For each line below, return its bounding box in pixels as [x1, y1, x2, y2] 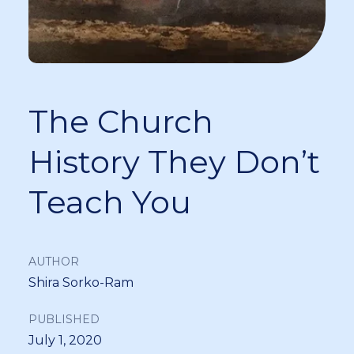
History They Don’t [28, 142, 320, 181]
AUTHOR [28, 254, 79, 269]
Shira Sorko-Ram [28, 275, 134, 290]
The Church [28, 102, 213, 141]
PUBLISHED [28, 312, 100, 326]
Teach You [28, 183, 191, 221]
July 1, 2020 [28, 333, 102, 348]
